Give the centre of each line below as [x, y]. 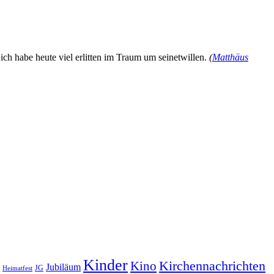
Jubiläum [63, 267]
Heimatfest [17, 268]
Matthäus [230, 57]
